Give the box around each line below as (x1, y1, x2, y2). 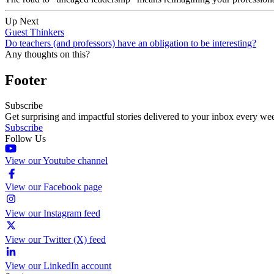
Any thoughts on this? (5, 48, 90, 59)
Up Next (5, 15, 39, 26)
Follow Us (5, 133, 46, 144)
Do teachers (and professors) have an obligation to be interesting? (5, 37, 256, 48)
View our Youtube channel (5, 155, 108, 166)
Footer (5, 72, 47, 88)
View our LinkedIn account (5, 261, 111, 272)
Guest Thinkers (5, 26, 64, 37)
